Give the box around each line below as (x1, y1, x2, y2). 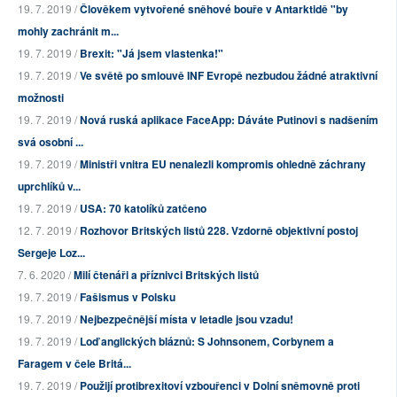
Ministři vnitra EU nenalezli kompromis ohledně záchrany (80, 156, 366, 173)
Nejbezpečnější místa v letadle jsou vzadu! (80, 311, 293, 328)
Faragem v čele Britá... (18, 355, 131, 372)
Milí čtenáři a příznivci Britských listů (74, 267, 259, 284)
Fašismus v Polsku (80, 289, 175, 306)
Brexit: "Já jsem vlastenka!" (80, 45, 223, 62)
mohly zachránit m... (18, 23, 119, 40)
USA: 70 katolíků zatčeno (80, 200, 206, 217)
